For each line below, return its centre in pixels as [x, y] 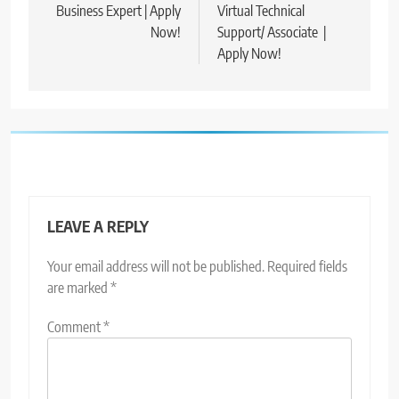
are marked [79, 288]
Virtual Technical [261, 11]
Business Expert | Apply [118, 11]
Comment [75, 327]
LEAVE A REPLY [98, 227]
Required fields [307, 267]
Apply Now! [249, 54]
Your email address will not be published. [156, 267]
